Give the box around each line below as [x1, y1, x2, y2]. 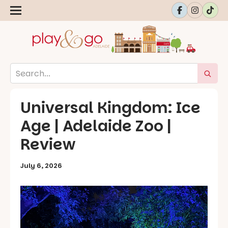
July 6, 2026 [20, 161, 62, 171]
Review [20, 134, 75, 156]
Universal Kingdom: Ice [20, 97, 201, 119]
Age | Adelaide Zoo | [20, 116, 172, 137]
